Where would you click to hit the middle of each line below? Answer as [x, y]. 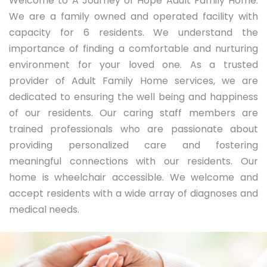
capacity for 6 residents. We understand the [133, 33]
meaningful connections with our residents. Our [133, 162]
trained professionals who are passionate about [133, 129]
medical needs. [44, 210]
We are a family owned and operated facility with [133, 17]
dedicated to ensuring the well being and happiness [133, 97]
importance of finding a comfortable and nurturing [133, 49]
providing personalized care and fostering [133, 145]
